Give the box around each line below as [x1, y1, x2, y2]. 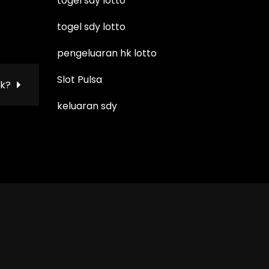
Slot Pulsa [57, 72, 103, 86]
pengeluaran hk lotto [57, 46, 157, 60]
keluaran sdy [57, 98, 118, 113]
